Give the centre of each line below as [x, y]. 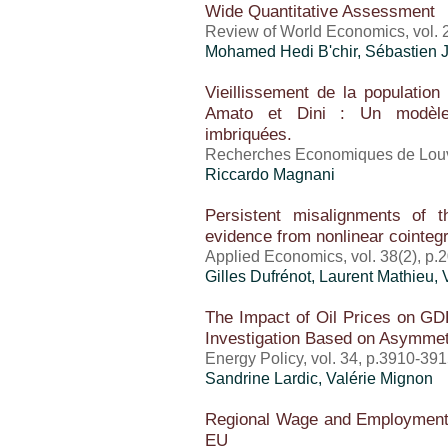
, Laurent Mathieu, [376, 276]
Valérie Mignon [379, 378]
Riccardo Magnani [270, 174]
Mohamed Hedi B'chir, [285, 51]
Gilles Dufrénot [258, 276]
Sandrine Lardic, [265, 378]
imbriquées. [248, 134]
